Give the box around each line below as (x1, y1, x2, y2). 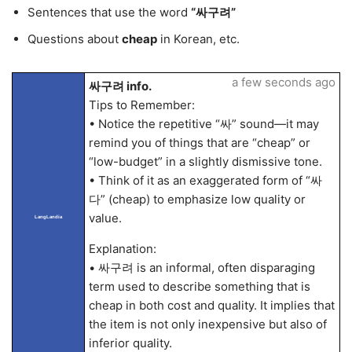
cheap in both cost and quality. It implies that (88, 298, 335, 313)
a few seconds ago (231, 75, 335, 90)
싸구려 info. (88, 79, 152, 93)
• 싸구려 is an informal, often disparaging (88, 260, 315, 275)
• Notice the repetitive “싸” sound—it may (88, 116, 319, 131)
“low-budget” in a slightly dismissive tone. (88, 154, 322, 169)
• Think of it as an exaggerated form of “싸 (88, 173, 322, 188)
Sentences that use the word (27, 5, 191, 20)
